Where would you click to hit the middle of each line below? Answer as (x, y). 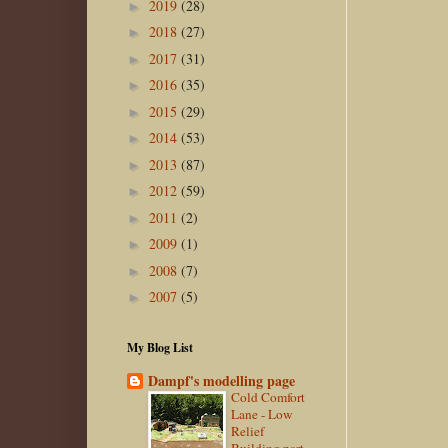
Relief (247, 431)
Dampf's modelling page (221, 381)
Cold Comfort (268, 397)
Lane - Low (262, 414)
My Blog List (160, 347)
